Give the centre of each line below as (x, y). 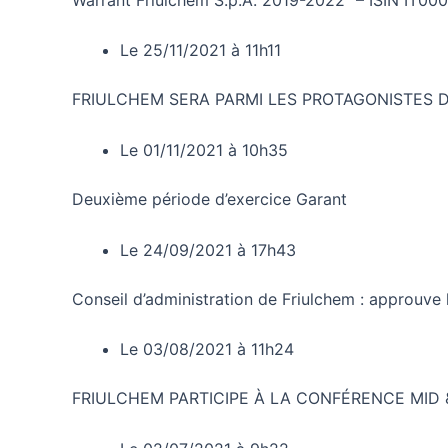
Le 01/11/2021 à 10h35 (204, 149)
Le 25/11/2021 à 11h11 (200, 50)
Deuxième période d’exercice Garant (209, 198)
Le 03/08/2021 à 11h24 (207, 349)
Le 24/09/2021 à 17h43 (208, 249)
